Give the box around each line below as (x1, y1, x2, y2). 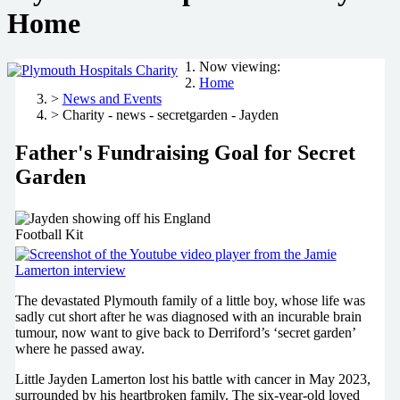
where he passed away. (14, 340, 145, 356)
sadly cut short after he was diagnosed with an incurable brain (14, 308, 362, 324)
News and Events (62, 91, 162, 107)
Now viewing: (199, 59, 280, 75)
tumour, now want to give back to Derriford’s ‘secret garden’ (14, 324, 355, 340)
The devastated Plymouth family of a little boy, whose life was (14, 292, 365, 308)
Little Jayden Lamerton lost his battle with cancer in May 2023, (14, 371, 371, 387)
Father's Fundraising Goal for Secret (14, 140, 355, 164)
